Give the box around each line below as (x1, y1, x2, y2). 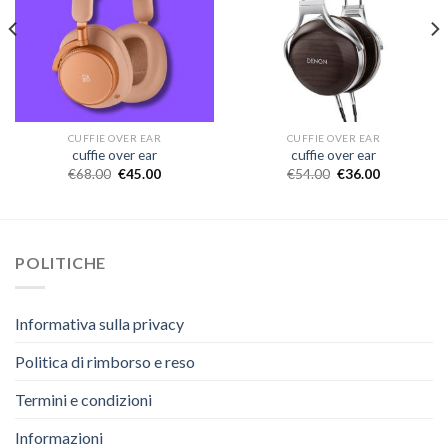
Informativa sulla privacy (15, 313, 184, 333)
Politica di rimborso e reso (15, 351, 195, 371)
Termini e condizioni (15, 389, 152, 409)
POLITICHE (15, 253, 107, 273)
